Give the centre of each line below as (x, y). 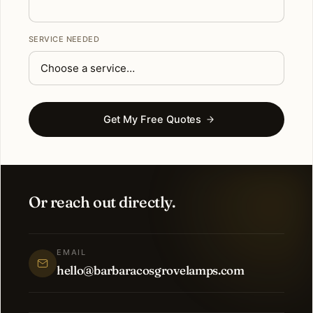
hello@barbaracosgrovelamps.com (151, 270)
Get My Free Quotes (152, 120)
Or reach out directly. (102, 202)
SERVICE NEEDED (64, 39)
